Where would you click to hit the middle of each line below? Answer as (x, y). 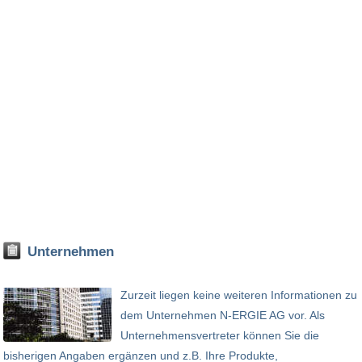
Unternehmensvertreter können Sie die (220, 335)
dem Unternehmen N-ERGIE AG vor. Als (223, 315)
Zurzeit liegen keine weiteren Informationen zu (239, 295)
